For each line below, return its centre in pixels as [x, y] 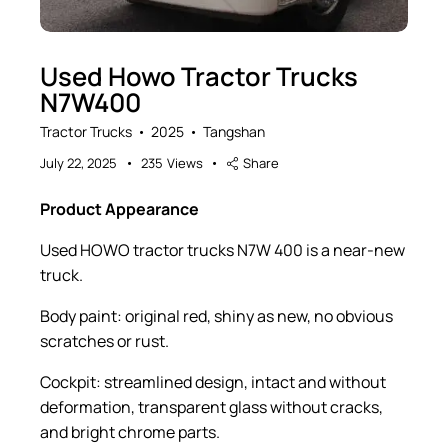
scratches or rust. [104, 340]
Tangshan [234, 131]
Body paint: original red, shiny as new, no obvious [216, 315]
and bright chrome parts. [130, 431]
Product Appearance [119, 208]
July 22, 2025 [78, 162]
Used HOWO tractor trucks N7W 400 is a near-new [222, 249]
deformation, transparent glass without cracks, [211, 406]
